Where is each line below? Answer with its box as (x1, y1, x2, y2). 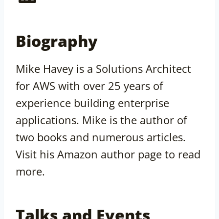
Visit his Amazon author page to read (16, 147, 200, 162)
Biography (16, 30, 98, 52)
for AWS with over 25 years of (16, 78, 163, 93)
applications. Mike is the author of (16, 112, 187, 128)
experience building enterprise (16, 95, 169, 110)
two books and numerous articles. (16, 130, 186, 145)
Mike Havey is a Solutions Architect (16, 61, 191, 76)
